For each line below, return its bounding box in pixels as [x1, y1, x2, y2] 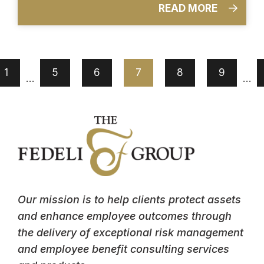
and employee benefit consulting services [18, 243, 229, 256]
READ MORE [159, 2, 220, 14]
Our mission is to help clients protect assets [18, 193, 241, 206]
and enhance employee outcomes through [18, 210, 232, 223]
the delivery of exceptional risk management [18, 226, 243, 239]
